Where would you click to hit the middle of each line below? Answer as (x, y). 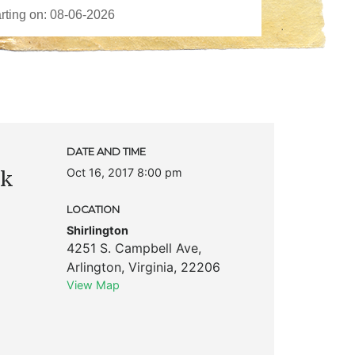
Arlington (94, 267)
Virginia (151, 267)
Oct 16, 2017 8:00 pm (124, 172)
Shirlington (97, 230)
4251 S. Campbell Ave (132, 248)
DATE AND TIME (106, 151)
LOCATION (93, 209)
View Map (93, 284)
